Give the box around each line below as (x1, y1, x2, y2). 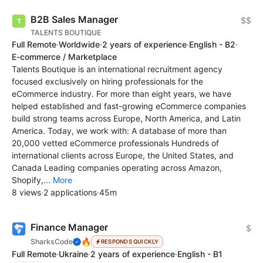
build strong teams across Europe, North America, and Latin (12, 113, 241, 123)
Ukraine (59, 249, 88, 259)
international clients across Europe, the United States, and (12, 150, 234, 160)
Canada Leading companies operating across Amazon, (12, 163, 222, 173)
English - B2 (189, 39, 235, 49)
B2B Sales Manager (31, 14, 118, 25)
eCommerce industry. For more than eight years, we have (12, 89, 231, 99)
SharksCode (31, 237, 73, 246)
